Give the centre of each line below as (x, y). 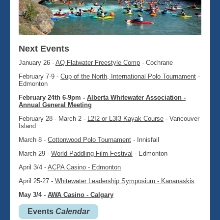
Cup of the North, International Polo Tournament (128, 76)
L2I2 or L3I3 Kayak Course (125, 119)
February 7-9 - (40, 76)
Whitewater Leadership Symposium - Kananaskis (125, 181)
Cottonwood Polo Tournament (89, 140)
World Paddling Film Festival (92, 153)
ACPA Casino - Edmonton (84, 167)
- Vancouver (181, 119)
